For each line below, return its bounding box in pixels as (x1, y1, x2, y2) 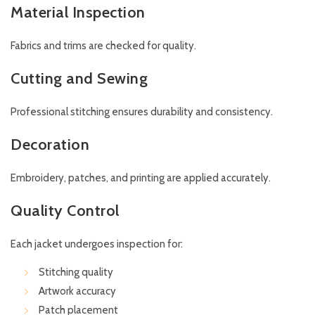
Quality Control (11, 201, 120, 221)
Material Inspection (11, 3, 146, 22)
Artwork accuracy (39, 285, 116, 298)
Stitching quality (39, 266, 113, 279)
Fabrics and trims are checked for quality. (11, 39, 196, 53)
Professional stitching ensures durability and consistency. (11, 105, 273, 119)
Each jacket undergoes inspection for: (11, 238, 183, 251)
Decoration (11, 135, 89, 155)
